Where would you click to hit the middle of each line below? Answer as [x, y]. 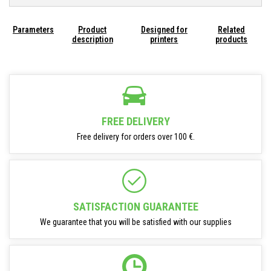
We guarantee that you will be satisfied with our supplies [135, 222]
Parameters [33, 30]
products [232, 39]
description [92, 39]
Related [232, 30]
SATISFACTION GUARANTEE [135, 207]
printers [164, 39]
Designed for [164, 30]
